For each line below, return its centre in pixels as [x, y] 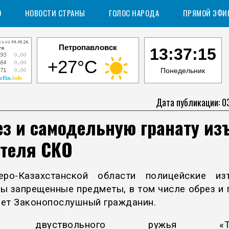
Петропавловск [88, 47]
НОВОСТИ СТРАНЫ [55, 13]
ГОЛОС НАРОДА [134, 13]
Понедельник [183, 71]
